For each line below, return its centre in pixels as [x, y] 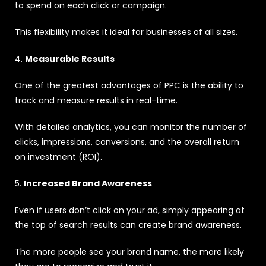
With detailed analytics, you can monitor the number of [131, 127]
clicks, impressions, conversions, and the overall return [127, 142]
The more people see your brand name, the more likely [129, 251]
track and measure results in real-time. [96, 100]
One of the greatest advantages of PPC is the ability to [129, 85]
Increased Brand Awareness [88, 183]
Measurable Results [70, 58]
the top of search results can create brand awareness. [128, 225]
